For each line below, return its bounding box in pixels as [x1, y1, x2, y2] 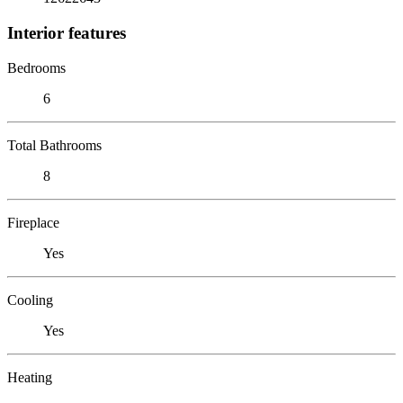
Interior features [7, 22, 126, 42]
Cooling [7, 291, 53, 308]
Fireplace [7, 214, 59, 230]
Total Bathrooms [7, 137, 102, 153]
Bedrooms [7, 59, 66, 76]
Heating [7, 369, 52, 385]
